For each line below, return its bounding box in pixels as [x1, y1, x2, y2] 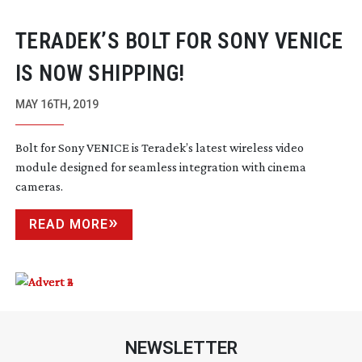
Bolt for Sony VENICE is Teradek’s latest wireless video [15, 140, 304, 154]
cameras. [15, 179, 63, 193]
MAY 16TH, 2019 [15, 97, 99, 111]
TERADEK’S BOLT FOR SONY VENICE [15, 27, 343, 54]
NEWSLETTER [124, 337, 238, 358]
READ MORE [28, 216, 108, 232]
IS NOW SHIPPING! [15, 60, 185, 86]
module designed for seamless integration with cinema [15, 159, 306, 174]
